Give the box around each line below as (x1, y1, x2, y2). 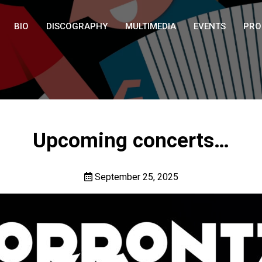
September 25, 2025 (92, 171, 178, 182)
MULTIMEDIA (125, 21, 176, 32)
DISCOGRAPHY (46, 21, 108, 32)
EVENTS (194, 21, 226, 32)
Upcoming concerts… (33, 129, 229, 153)
